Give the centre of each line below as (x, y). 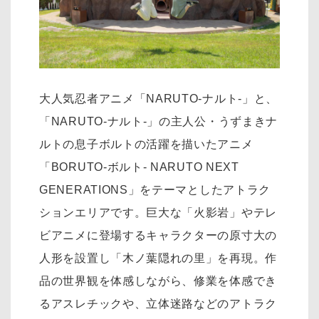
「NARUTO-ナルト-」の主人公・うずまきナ (159, 121)
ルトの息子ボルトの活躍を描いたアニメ (146, 144)
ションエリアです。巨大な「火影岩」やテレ (158, 212)
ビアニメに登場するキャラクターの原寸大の (158, 235)
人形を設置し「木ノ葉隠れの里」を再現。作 (158, 258)
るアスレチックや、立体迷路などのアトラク (158, 303)
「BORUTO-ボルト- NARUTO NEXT (139, 167)
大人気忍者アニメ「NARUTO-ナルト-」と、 (159, 98)
